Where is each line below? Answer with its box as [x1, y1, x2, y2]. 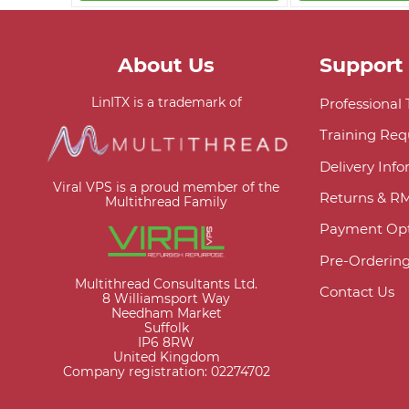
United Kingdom [112, 349, 220, 364]
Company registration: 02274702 [62, 363, 270, 379]
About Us [118, 52, 215, 79]
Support [320, 52, 404, 79]
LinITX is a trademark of [90, 94, 242, 110]
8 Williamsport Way [102, 290, 231, 306]
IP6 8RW [138, 334, 195, 350]
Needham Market [110, 305, 222, 320]
